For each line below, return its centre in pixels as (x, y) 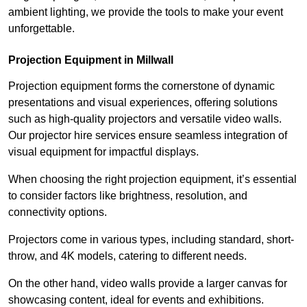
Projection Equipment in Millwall (91, 60)
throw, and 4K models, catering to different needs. (127, 256)
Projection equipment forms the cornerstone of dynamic (142, 86)
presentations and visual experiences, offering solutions (143, 103)
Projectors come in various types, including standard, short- (151, 240)
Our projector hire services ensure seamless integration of (148, 136)
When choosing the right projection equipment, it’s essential (152, 180)
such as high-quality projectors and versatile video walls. (145, 119)
